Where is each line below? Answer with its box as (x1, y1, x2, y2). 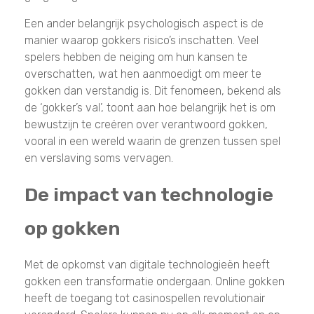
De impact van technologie (25, 183, 273, 206)
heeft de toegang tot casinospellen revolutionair (25, 291, 265, 305)
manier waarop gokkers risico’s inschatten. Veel (25, 33, 259, 47)
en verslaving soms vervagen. (25, 151, 173, 165)
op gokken (25, 217, 121, 240)
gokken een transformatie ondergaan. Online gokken (25, 274, 285, 288)
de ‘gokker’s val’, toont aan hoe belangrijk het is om (25, 100, 275, 114)
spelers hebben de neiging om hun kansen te (25, 50, 247, 64)
